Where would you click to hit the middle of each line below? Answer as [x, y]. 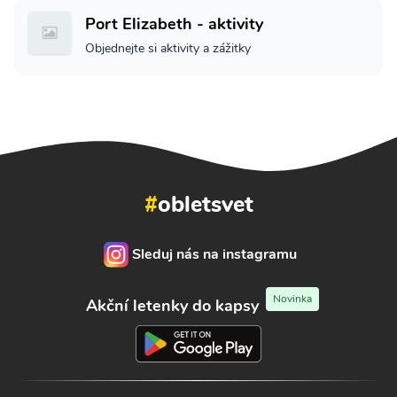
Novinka [292, 299]
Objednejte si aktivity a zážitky [168, 48]
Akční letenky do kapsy [172, 305]
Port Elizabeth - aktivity [174, 23]
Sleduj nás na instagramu [214, 254]
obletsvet [205, 205]
